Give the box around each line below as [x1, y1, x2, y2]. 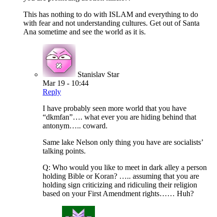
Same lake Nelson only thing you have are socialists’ [43, 138, 203, 147]
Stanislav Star [77, 70, 119, 79]
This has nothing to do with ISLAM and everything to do [23, 10, 198, 19]
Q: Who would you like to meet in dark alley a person [43, 163, 207, 172]
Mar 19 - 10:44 [43, 79, 89, 88]
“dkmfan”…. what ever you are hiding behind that [43, 113, 196, 122]
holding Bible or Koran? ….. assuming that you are [43, 172, 199, 181]
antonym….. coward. [43, 122, 108, 130]
